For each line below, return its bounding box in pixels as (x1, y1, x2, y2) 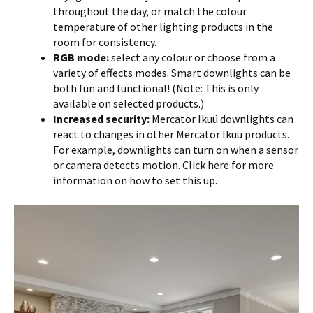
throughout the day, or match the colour (53, 4, 247, 19)
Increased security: (53, 112, 150, 126)
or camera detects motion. (53, 158, 182, 173)
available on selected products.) (53, 96, 204, 111)
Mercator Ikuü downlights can (150, 112, 293, 126)
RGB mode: (53, 50, 109, 65)
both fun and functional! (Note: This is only (53, 81, 259, 96)
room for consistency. (53, 35, 156, 50)
